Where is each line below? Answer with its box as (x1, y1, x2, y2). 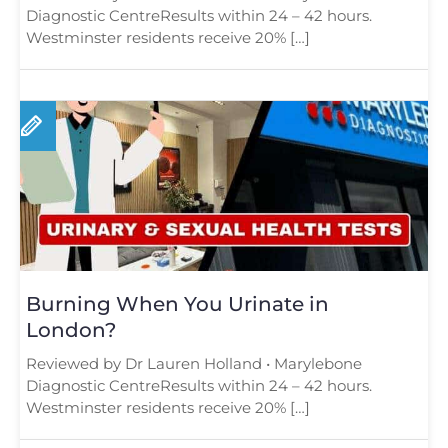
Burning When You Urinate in (26, 291, 329, 316)
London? (26, 317, 116, 342)
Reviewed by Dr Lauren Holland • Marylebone (26, 353, 362, 373)
